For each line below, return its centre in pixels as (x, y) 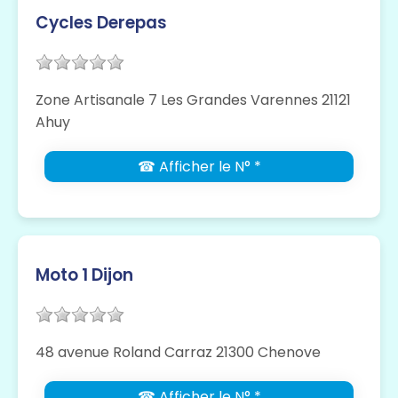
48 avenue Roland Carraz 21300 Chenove (178, 352)
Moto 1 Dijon (84, 275)
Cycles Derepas (101, 22)
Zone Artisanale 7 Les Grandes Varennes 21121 (193, 99)
